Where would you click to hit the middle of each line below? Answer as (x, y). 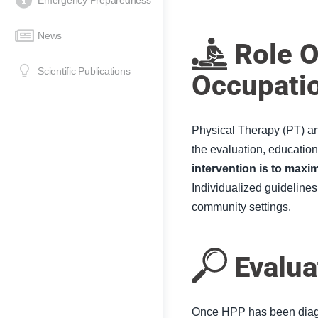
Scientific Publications (84, 71)
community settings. (241, 207)
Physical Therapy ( (239, 130)
